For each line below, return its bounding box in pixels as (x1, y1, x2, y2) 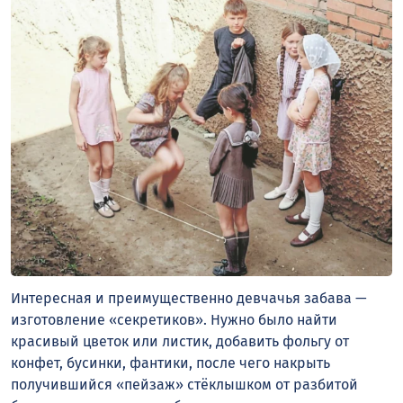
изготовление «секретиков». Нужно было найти (11, 310, 337, 328)
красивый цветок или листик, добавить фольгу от (11, 332, 349, 350)
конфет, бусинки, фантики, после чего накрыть (11, 354, 330, 372)
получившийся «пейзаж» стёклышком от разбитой (11, 375, 358, 393)
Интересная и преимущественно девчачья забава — (11, 289, 367, 307)
